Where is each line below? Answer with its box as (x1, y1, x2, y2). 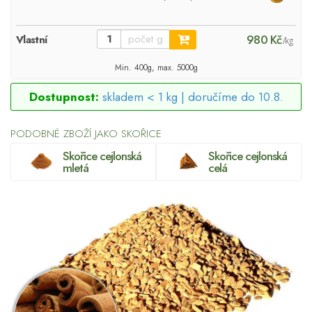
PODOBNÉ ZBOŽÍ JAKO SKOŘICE (10, 125, 162, 141)
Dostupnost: (29, 88, 99, 105)
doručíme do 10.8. (187, 88, 283, 105)
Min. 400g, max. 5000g (114, 61, 198, 73)
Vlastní (16, 32, 47, 48)
